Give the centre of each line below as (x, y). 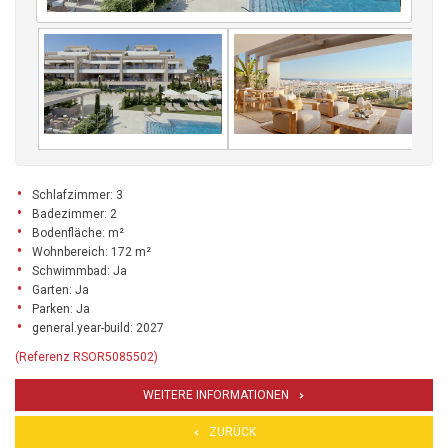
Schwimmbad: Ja (79, 271)
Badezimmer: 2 (74, 214)
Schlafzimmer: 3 (77, 195)
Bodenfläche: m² (78, 233)
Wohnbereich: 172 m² (91, 252)
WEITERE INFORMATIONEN (216, 395)
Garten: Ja (60, 290)
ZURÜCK (232, 432)
